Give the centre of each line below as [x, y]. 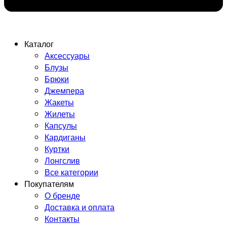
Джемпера [64, 90]
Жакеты [59, 102]
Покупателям [49, 183]
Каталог [39, 44]
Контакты [62, 218]
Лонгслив [62, 160]
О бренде [62, 195]
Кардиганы [65, 137]
